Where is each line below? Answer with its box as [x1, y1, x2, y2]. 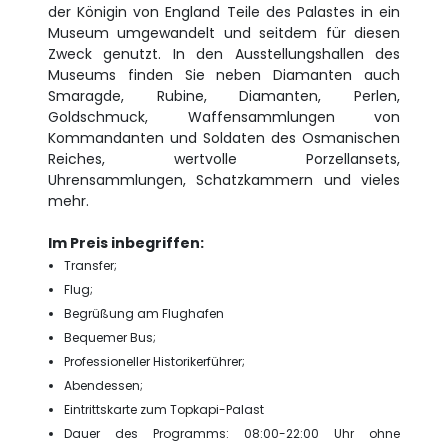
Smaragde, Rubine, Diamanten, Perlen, [48, 86, 400, 106]
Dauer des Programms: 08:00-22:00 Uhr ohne [64, 425, 400, 442]
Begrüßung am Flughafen [64, 305, 224, 322]
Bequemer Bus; [64, 329, 156, 346]
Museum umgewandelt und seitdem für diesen [48, 23, 400, 43]
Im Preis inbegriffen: [48, 233, 204, 253]
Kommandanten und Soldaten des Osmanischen [48, 128, 400, 148]
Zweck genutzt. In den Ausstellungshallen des [48, 44, 400, 64]
